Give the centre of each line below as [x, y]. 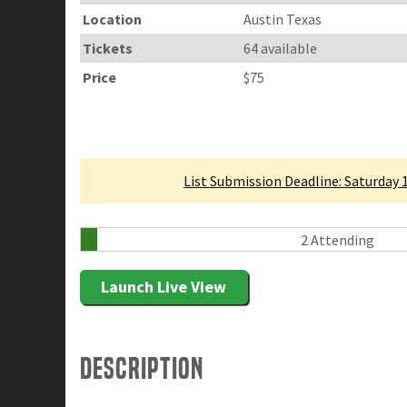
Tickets [108, 48]
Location [113, 19]
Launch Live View [164, 287]
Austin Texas [283, 19]
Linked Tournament [180, 124]
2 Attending [337, 240]
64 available [281, 48]
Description [142, 369]
